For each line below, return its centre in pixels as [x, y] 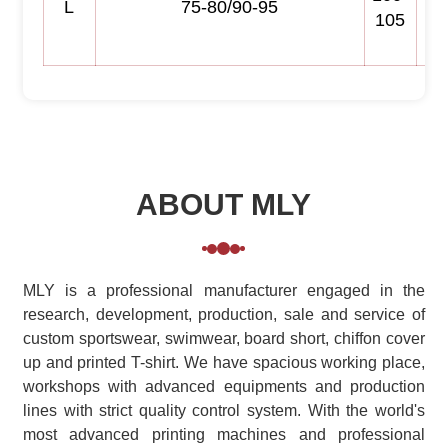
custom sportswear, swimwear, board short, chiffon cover [224, 338]
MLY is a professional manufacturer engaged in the [224, 290]
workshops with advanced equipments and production [224, 386]
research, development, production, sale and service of [224, 314]
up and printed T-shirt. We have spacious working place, [224, 362]
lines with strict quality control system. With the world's [224, 410]
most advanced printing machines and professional [224, 434]
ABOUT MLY [224, 204]
